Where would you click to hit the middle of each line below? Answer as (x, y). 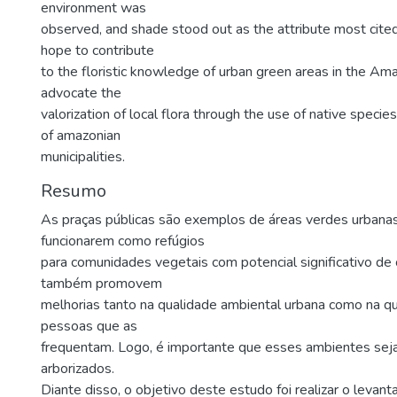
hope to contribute (97, 51)
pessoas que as (89, 326)
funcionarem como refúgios (123, 241)
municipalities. (83, 157)
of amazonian (81, 136)
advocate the (81, 93)
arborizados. (78, 369)
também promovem (101, 284)
